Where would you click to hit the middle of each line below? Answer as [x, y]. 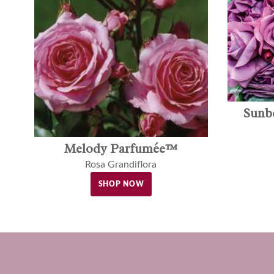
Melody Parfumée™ [121, 149]
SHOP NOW [121, 184]
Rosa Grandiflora [121, 165]
